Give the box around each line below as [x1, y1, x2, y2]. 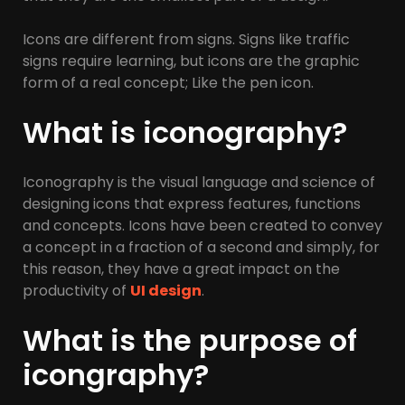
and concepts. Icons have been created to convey [23, 215, 382, 237]
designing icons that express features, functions [23, 193, 361, 215]
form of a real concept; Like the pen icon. [23, 72, 314, 94]
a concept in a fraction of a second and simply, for [23, 237, 380, 259]
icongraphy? [23, 354, 209, 396]
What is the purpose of [23, 320, 357, 362]
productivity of [23, 280, 130, 302]
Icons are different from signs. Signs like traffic [23, 29, 350, 51]
